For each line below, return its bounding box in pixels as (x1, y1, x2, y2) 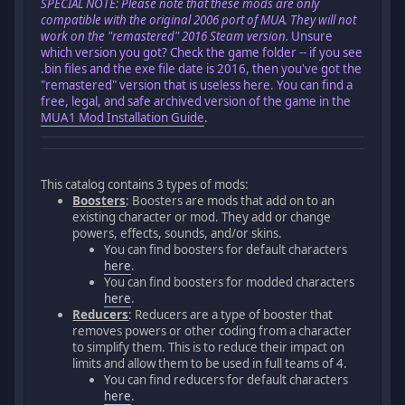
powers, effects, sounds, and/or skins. (72, 224, 283, 241)
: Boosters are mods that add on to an (126, 192, 335, 209)
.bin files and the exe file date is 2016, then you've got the (41, 60, 363, 77)
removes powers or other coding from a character (72, 322, 353, 339)
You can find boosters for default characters (104, 240, 348, 258)
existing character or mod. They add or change (72, 208, 332, 225)
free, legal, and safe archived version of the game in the (41, 92, 352, 109)
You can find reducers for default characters (104, 371, 349, 388)
